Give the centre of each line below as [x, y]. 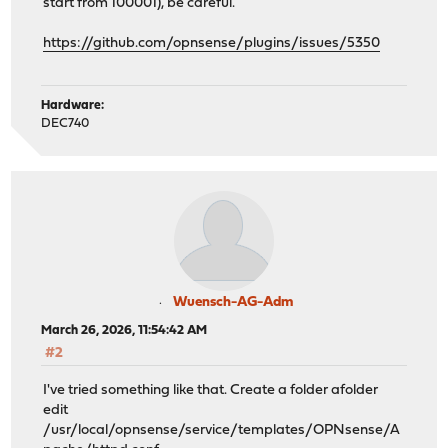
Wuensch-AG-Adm [233, 303]
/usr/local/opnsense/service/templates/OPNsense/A [222, 430]
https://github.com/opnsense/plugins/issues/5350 [212, 43]
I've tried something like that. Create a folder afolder [211, 390]
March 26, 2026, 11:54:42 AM [124, 331]
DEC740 [65, 124]
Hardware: [73, 106]
